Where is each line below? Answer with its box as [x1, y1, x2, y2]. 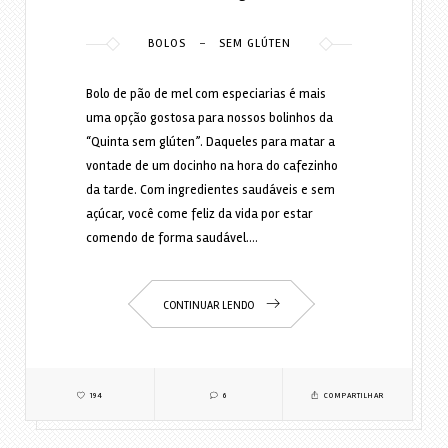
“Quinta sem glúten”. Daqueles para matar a [85, 134, 335, 151]
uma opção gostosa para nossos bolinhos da [85, 110, 336, 127]
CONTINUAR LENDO [162, 299, 256, 313]
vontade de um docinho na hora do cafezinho [85, 158, 338, 175]
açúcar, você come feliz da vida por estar [85, 206, 313, 223]
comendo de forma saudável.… [85, 230, 258, 247]
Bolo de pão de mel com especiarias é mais [85, 86, 326, 103]
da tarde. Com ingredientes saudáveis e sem [85, 182, 335, 199]
